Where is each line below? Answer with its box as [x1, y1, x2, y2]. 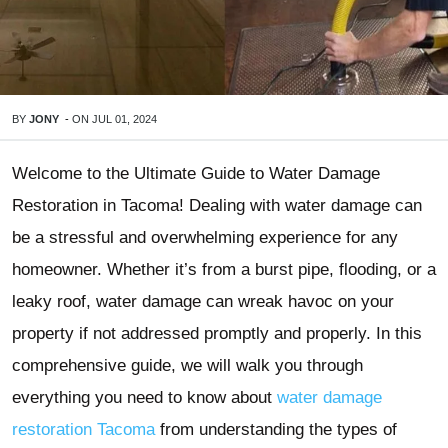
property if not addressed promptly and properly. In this [12, 324, 422, 343]
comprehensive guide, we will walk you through [12, 356, 363, 375]
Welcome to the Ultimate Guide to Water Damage [12, 164, 380, 183]
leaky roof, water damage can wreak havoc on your [12, 292, 394, 311]
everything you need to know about [12, 388, 277, 407]
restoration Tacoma [12, 420, 155, 439]
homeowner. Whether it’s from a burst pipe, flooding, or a [12, 260, 436, 279]
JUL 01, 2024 [92, 113, 157, 125]
